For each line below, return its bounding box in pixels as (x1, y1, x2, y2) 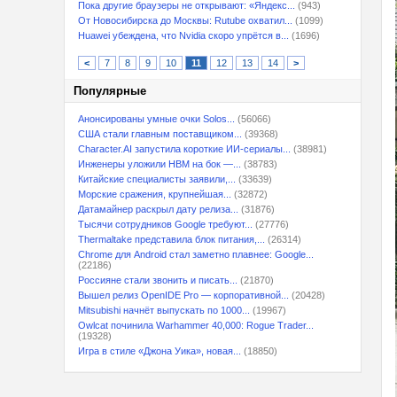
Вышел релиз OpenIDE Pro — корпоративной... (78, 290, 289, 300)
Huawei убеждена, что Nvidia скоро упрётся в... (78, 30, 289, 41)
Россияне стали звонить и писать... (78, 275, 237, 285)
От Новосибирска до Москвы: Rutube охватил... (78, 15, 292, 26)
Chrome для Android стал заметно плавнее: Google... (78, 249, 314, 260)
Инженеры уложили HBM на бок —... (78, 159, 241, 169)
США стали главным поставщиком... (78, 128, 242, 139)
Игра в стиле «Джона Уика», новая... (78, 346, 241, 356)
